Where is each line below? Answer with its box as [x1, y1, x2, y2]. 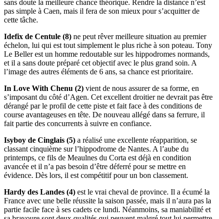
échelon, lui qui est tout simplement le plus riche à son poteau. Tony [4, 41, 212, 49]
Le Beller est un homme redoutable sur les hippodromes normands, [4, 49, 210, 58]
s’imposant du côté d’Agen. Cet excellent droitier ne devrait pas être [4, 92, 213, 101]
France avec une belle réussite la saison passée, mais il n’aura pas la [4, 196, 211, 205]
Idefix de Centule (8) [4, 32, 71, 41]
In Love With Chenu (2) [4, 84, 84, 92]
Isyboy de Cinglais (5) [4, 135, 75, 144]
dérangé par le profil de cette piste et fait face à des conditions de [4, 101, 202, 110]
